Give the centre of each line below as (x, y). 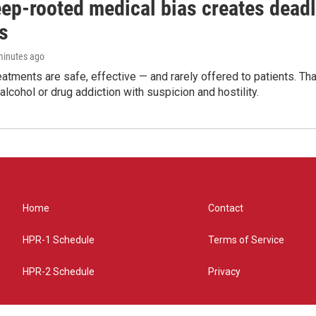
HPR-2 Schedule (59, 272)
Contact (226, 208)
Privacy (225, 272)
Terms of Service (247, 240)
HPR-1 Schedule (59, 240)
